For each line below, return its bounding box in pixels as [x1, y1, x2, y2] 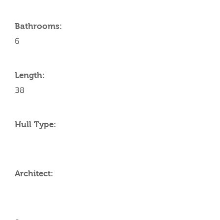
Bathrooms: [15, 22, 62, 31]
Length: [15, 71, 45, 80]
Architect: [15, 169, 53, 178]
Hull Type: [15, 120, 56, 129]
